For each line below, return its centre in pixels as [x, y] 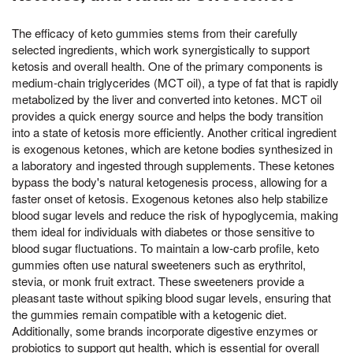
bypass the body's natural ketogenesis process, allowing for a [169, 181]
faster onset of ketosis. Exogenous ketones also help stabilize [170, 198]
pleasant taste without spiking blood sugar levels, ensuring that [171, 297]
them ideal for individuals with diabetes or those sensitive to [163, 231]
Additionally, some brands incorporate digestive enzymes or [165, 330]
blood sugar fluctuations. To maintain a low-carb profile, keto [165, 247]
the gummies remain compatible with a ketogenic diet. [149, 314]
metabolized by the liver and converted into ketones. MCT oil [167, 98]
